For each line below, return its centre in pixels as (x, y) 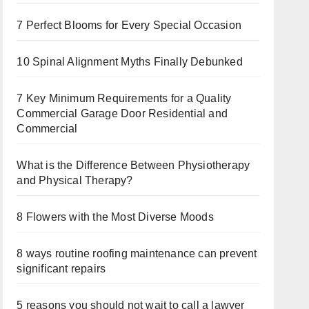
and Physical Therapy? (75, 180)
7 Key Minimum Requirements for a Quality (124, 98)
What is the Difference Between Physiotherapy (133, 165)
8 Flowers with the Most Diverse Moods (117, 217)
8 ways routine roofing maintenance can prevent (137, 253)
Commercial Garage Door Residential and (122, 113)
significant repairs (61, 269)
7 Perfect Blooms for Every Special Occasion (129, 25)
